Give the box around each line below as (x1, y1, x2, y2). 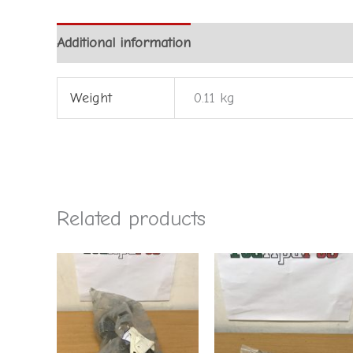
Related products (57, 206, 206, 231)
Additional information (57, 35, 191, 52)
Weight (70, 90, 113, 107)
